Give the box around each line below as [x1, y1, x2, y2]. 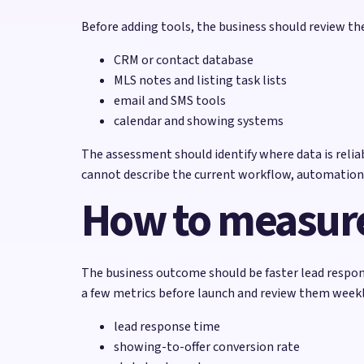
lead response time [114, 317, 220, 336]
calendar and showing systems [114, 111, 284, 130]
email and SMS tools [114, 91, 226, 110]
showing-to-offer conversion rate [114, 337, 300, 356]
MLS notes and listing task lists [114, 71, 287, 89]
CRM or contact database [114, 50, 253, 69]
